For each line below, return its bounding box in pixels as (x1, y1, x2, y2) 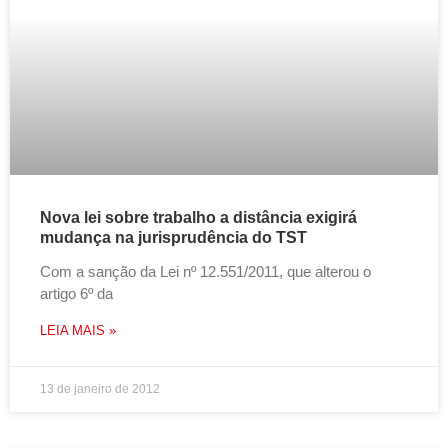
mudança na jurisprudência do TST (40, 229, 307, 246)
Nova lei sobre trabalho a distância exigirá (40, 209, 357, 226)
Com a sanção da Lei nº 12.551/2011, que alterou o (40, 263, 371, 280)
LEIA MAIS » (40, 323, 116, 338)
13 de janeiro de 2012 (40, 382, 160, 396)
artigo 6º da (40, 285, 113, 302)
